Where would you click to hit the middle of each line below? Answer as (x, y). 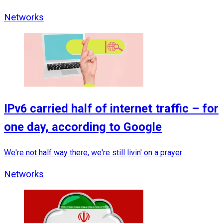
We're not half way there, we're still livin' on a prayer (93, 152)
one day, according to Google (83, 127)
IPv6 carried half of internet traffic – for (111, 109)
